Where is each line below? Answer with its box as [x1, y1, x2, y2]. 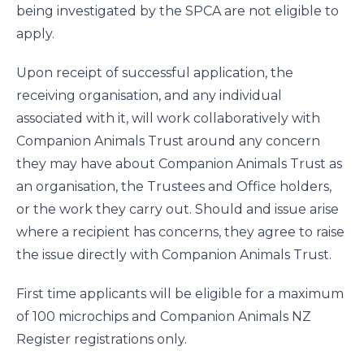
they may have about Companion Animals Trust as [16, 156, 342, 171]
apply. [16, 26, 54, 41]
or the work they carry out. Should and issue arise [16, 201, 339, 217]
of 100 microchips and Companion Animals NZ [16, 309, 311, 324]
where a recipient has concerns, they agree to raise [16, 224, 344, 240]
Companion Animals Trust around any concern [16, 133, 320, 149]
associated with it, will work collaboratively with [16, 110, 320, 126]
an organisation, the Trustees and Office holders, [16, 179, 331, 194]
